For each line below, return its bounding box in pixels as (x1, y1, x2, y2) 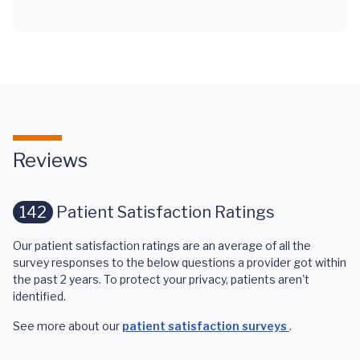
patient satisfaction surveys (122, 319, 289, 333)
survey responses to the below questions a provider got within (13, 256, 346, 269)
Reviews (13, 149, 88, 172)
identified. (13, 289, 66, 303)
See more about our (13, 319, 122, 333)
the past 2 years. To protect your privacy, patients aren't (13, 272, 309, 286)
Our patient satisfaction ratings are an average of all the (13, 239, 311, 252)
